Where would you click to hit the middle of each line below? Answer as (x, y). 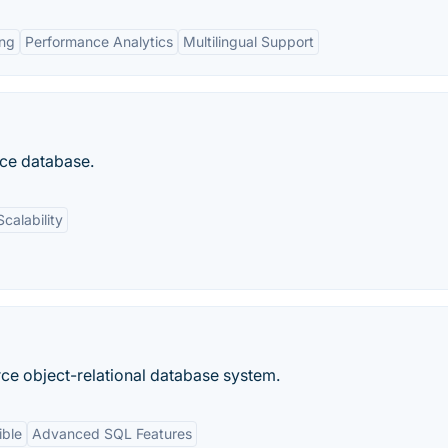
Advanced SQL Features (112, 433)
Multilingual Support (248, 41)
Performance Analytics (99, 41)
